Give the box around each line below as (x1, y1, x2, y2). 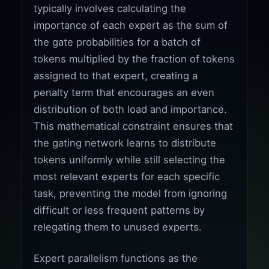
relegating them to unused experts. (34, 220, 202, 233)
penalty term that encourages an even (34, 86, 215, 98)
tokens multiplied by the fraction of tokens (34, 52, 235, 65)
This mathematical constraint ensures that (34, 119, 234, 132)
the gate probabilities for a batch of (34, 35, 201, 48)
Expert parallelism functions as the (34, 252, 198, 264)
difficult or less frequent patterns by (34, 204, 205, 216)
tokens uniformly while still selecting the (34, 153, 226, 166)
